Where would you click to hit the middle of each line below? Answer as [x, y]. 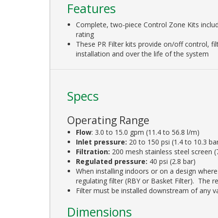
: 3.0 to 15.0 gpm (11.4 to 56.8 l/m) [146, 132]
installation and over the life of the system [143, 54]
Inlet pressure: [102, 142]
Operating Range [108, 120]
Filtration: [94, 151]
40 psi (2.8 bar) [172, 161]
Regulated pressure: [112, 161]
